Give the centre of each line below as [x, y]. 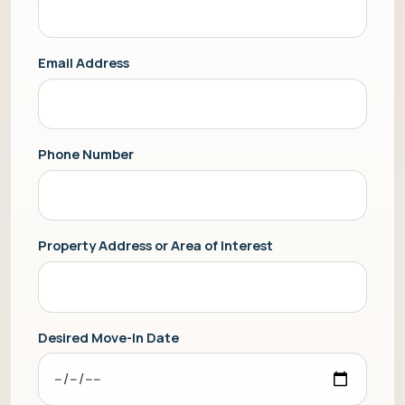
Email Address [83, 63]
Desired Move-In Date [108, 337]
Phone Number [85, 154]
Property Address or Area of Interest [155, 245]
